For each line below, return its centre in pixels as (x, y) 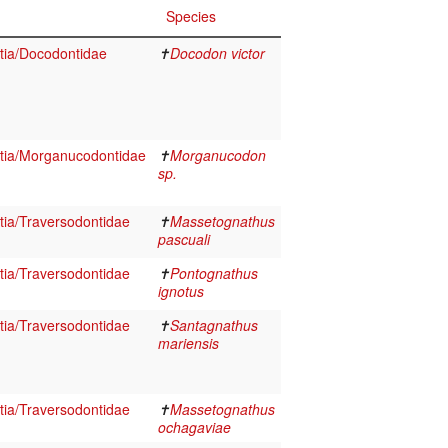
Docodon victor (217, 53)
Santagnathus (214, 325)
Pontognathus (214, 273)
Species (191, 16)
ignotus (181, 291)
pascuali (184, 239)
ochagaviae (194, 427)
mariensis (188, 343)
